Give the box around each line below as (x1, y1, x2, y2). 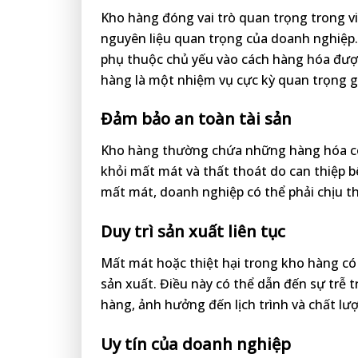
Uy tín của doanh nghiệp (101, 332, 291, 355)
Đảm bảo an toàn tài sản (101, 108, 292, 130)
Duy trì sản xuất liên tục (101, 221, 285, 243)
